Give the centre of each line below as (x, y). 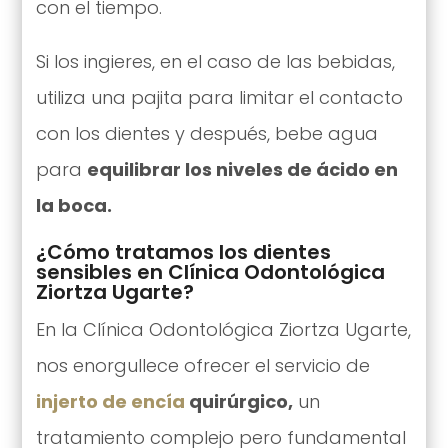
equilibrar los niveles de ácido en (242, 169)
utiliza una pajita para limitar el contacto (219, 97)
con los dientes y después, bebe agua (206, 133)
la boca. (73, 205)
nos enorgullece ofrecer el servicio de (202, 365)
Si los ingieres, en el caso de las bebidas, (215, 61)
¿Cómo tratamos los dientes (183, 251)
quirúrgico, (238, 401)
